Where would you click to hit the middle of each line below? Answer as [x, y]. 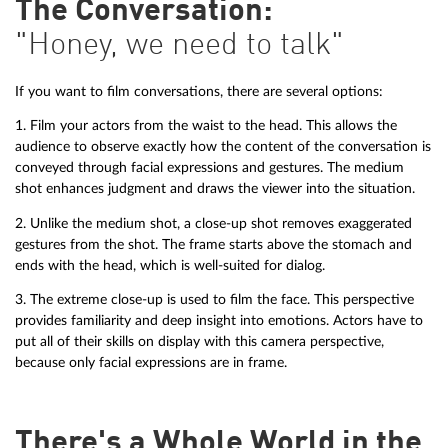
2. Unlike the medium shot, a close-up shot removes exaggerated [213, 223]
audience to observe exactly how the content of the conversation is [223, 147]
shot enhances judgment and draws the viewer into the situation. [215, 189]
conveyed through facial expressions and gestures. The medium [209, 168]
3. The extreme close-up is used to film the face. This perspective [214, 300]
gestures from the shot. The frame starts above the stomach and [213, 244]
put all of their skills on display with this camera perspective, [199, 342]
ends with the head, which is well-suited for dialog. [170, 265]
